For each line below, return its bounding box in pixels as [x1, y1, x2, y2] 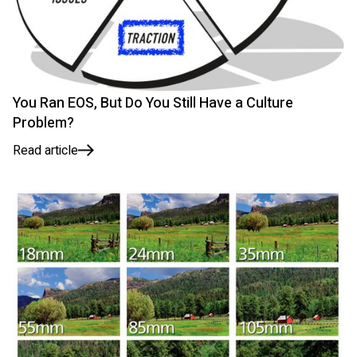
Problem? [13, 112, 74, 134]
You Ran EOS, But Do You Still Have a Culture [13, 92, 293, 114]
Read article [13, 140, 78, 160]
